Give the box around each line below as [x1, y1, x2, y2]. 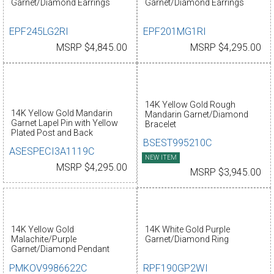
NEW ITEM [145, 154, 177, 162]
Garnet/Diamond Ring [144, 234, 229, 244]
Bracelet [144, 119, 176, 129]
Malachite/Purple [10, 234, 76, 244]
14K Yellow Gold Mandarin [10, 108, 113, 118]
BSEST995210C [143, 137, 213, 149]
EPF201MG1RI [143, 26, 207, 38]
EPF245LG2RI [9, 26, 69, 38]
